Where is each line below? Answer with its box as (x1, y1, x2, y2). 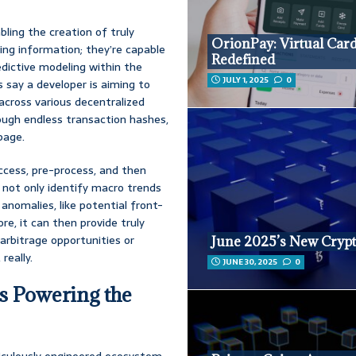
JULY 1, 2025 (223, 73, 269, 87)
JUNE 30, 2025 (223, 255, 278, 269)
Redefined (211, 51, 276, 69)
